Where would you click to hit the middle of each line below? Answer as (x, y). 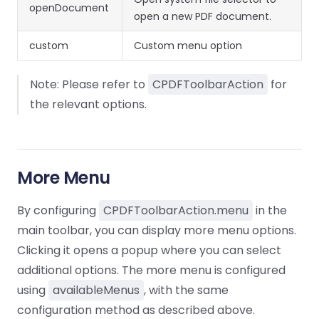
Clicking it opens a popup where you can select (149, 250)
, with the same (186, 290)
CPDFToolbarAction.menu (176, 210)
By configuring (58, 210)
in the (270, 210)
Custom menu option (188, 46)
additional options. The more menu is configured (151, 270)
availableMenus (96, 290)
